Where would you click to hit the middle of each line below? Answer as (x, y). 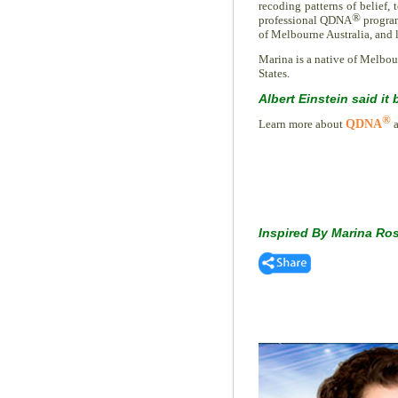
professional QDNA (305, 20)
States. (274, 73)
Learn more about (302, 124)
